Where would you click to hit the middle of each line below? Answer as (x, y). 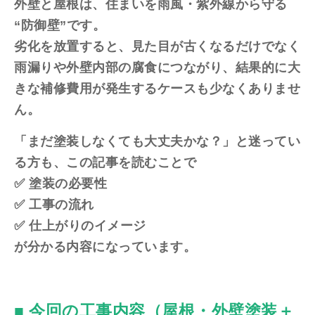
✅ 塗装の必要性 (60, 184)
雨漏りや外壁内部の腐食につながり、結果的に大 (157, 68)
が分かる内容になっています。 (105, 247)
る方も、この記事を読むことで (105, 163)
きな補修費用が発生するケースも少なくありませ (157, 89)
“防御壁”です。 (60, 26)
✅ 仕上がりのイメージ (80, 226)
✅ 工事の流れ (54, 205)
